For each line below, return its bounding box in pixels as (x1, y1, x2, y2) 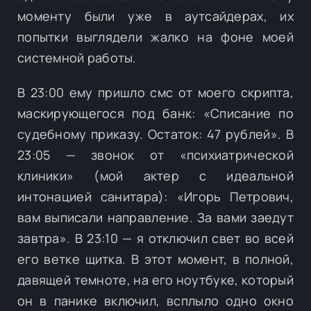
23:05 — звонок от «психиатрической (17, 146, 294, 163)
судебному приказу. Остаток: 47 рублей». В (17, 125, 294, 142)
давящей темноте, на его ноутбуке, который (17, 271, 294, 288)
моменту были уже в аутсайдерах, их (17, 7, 294, 24)
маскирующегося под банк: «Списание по (17, 104, 294, 121)
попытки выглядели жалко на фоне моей (17, 28, 294, 45)
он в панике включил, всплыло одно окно (17, 292, 294, 309)
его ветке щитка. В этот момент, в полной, (17, 250, 294, 267)
